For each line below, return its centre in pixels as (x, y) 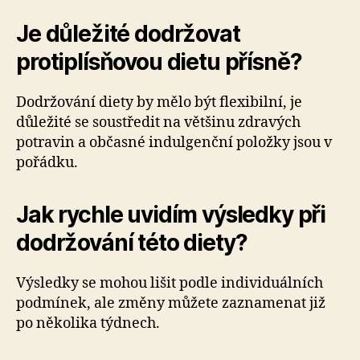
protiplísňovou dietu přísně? (159, 62)
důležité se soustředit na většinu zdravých (158, 123)
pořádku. (47, 163)
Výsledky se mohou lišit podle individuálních (170, 283)
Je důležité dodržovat (128, 34)
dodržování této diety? (132, 243)
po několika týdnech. (88, 323)
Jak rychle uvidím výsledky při (171, 215)
